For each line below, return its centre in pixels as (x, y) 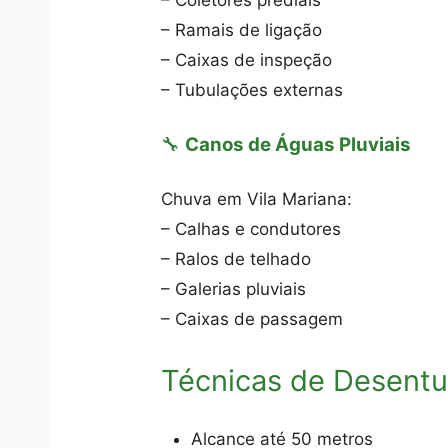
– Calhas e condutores (251, 229)
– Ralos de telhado (236, 259)
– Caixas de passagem (252, 319)
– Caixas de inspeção (247, 60)
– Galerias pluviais (234, 289)
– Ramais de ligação (242, 30)
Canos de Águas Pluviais (298, 144)
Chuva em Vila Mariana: (257, 199)
